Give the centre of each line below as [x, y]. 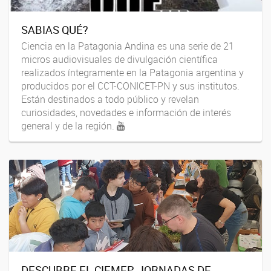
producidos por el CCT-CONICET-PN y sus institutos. [130, 86]
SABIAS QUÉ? [55, 30]
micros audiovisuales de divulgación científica [119, 59]
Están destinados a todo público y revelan [110, 99]
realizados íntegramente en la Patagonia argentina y [132, 72]
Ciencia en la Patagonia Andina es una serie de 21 [128, 46]
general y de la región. [69, 126]
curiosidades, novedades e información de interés [126, 112]
